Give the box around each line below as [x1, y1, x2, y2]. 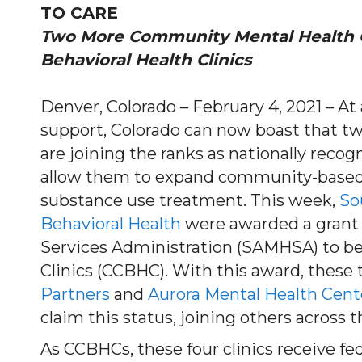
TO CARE [40, 3, 118, 23]
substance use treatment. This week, [40, 191, 339, 210]
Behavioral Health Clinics [40, 50, 252, 69]
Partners [40, 284, 110, 304]
